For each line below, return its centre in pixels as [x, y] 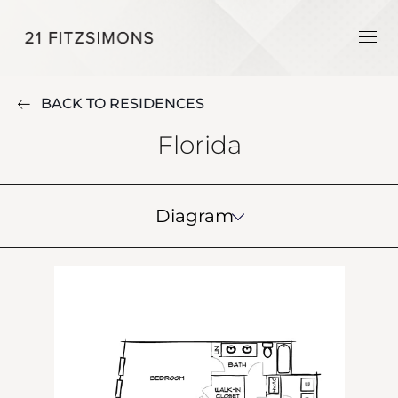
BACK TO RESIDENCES [123, 103]
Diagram [195, 216]
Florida [199, 145]
